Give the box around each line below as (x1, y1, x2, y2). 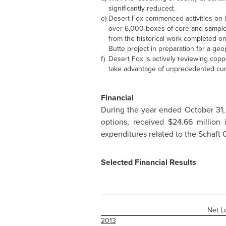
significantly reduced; (108, 3, 175, 14)
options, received (100, 116, 168, 128)
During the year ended (100, 104, 185, 116)
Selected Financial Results (100, 156, 196, 168)
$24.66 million (167, 116, 220, 128)
